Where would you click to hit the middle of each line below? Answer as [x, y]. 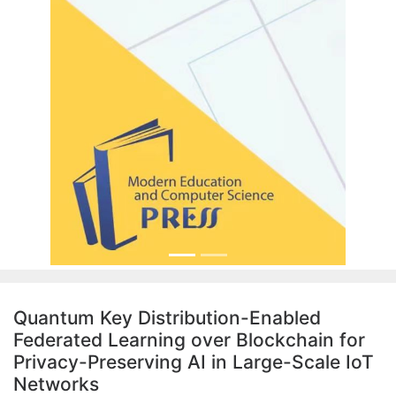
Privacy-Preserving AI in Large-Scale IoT [194, 362]
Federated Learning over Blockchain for [189, 340]
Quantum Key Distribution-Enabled [167, 318]
